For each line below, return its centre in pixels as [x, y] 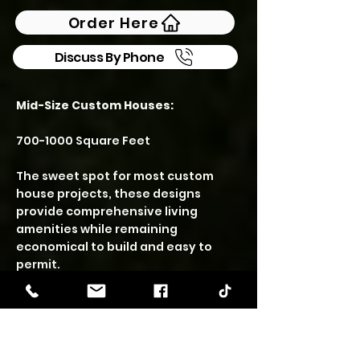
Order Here [113, 22]
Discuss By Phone [109, 57]
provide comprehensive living [107, 211]
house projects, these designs [108, 194]
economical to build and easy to [114, 247]
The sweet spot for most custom [115, 176]
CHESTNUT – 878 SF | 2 [97, 302]
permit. [38, 264]
